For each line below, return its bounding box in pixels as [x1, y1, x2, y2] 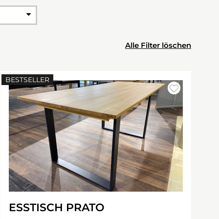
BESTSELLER [5, 75, 49, 84]
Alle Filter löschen [125, 41, 191, 50]
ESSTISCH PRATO [9, 201, 105, 214]
